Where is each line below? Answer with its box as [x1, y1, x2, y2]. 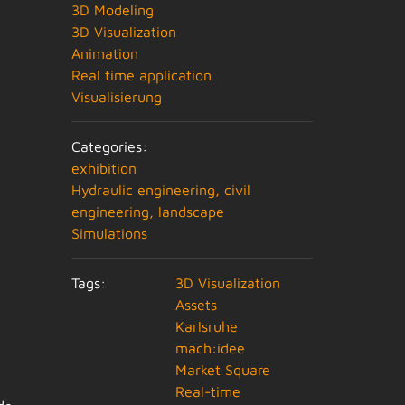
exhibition [71, 160, 137, 176]
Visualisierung [71, 89, 163, 105]
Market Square [175, 362, 271, 378]
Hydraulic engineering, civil [71, 182, 251, 198]
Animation [71, 45, 139, 61]
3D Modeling [71, 2, 155, 18]
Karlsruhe [175, 318, 239, 334]
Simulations [71, 225, 148, 241]
